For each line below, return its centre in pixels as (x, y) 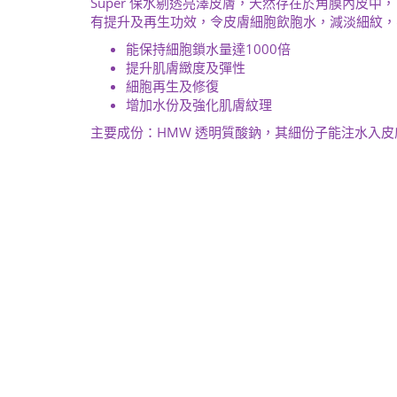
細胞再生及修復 (172, 86)
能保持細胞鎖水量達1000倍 (208, 49)
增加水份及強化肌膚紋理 (199, 105)
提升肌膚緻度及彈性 (186, 67)
